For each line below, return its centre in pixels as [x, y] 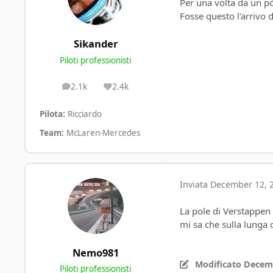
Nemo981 [95, 252]
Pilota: [52, 114]
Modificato [219, 264]
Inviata [195, 184]
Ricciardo [83, 114]
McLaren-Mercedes [102, 133]
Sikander [95, 44]
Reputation [136, 90]
